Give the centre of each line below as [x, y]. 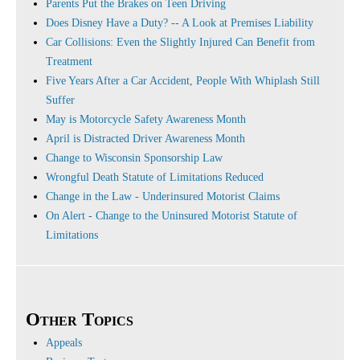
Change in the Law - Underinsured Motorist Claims [163, 196]
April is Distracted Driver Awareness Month [145, 139]
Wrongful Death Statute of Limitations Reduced [155, 177]
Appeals [64, 343]
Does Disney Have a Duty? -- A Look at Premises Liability [180, 23]
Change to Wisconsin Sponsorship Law [134, 158]
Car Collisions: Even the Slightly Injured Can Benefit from [180, 42]
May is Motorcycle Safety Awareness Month [146, 119]
